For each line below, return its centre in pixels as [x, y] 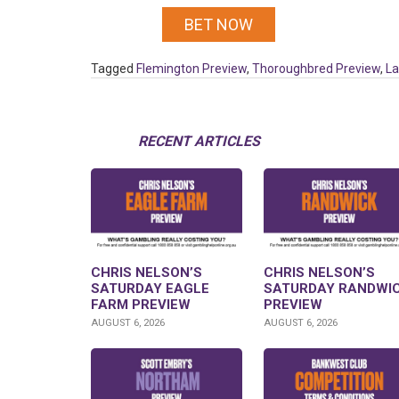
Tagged [114, 69]
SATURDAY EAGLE [150, 289]
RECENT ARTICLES [199, 142]
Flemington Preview [191, 69]
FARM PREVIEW [141, 305]
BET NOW [219, 25]
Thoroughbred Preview [316, 69]
